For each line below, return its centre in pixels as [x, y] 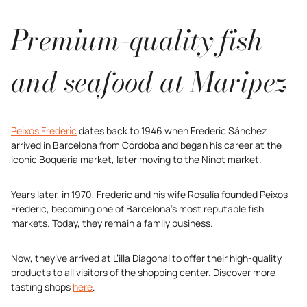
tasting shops [42, 287]
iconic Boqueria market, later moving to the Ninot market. [136, 159]
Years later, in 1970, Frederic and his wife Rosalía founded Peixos [149, 194]
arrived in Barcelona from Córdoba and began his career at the [146, 145]
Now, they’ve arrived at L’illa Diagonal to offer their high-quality [146, 258]
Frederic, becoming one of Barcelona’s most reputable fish [137, 209]
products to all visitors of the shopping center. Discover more [143, 272]
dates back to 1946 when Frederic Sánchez [172, 131]
